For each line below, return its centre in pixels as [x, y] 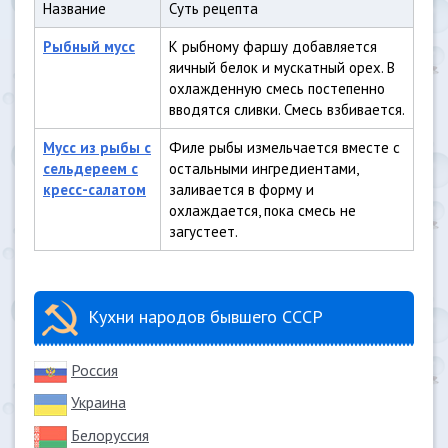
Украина [98, 402]
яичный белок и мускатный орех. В [282, 67]
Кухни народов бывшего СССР [205, 316]
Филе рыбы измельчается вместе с [284, 147]
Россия [94, 370]
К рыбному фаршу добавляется [273, 46]
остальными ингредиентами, [264, 168]
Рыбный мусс [89, 46]
